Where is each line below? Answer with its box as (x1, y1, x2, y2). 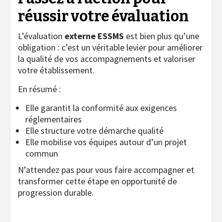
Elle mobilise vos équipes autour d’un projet (25, 136, 187, 148)
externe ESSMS (62, 30, 124, 42)
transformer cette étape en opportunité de (18, 175, 177, 187)
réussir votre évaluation (18, 7, 189, 25)
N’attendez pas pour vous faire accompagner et (18, 164, 194, 175)
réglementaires (25, 113, 82, 125)
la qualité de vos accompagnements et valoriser (18, 53, 195, 64)
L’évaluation (18, 30, 62, 42)
